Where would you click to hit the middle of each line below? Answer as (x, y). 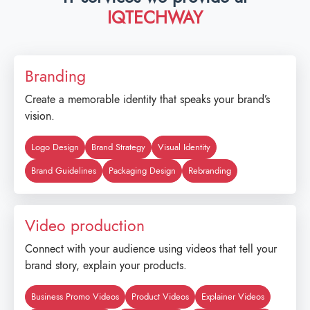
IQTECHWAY (155, 18)
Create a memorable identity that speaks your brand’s (147, 100)
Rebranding (210, 171)
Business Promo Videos (75, 297)
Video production (85, 226)
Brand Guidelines (64, 171)
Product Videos (160, 297)
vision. (40, 116)
